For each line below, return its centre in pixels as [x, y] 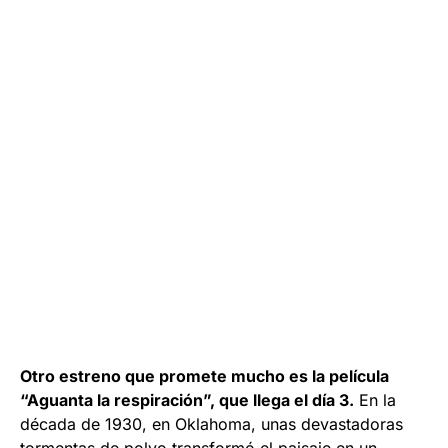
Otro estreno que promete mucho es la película [204, 375]
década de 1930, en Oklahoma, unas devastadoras [211, 423]
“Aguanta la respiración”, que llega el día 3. [187, 399]
